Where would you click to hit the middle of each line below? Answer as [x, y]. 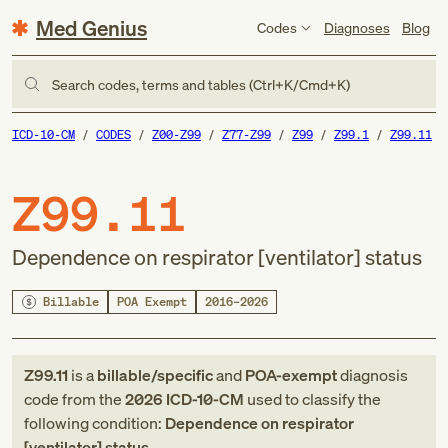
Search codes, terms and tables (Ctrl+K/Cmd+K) [201, 84]
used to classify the [312, 399]
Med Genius [91, 27]
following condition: [94, 423]
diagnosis [372, 375]
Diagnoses [356, 27]
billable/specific [155, 375]
